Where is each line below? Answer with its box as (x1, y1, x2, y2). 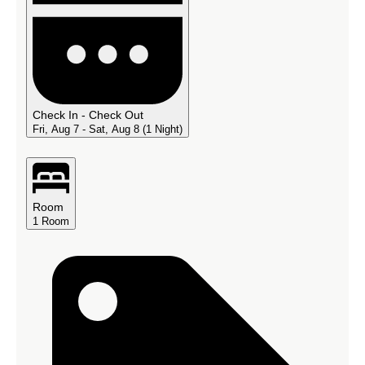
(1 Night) (143, 122, 182, 135)
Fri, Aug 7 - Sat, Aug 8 (33, 122, 143, 135)
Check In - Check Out (33, 108, 143, 121)
